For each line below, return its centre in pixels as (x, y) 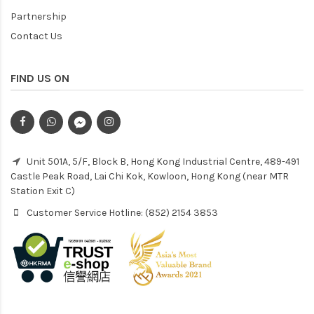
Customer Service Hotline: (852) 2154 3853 (121, 212)
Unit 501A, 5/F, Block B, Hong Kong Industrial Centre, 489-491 (162, 161)
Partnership (39, 16)
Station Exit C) (43, 191)
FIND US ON (40, 78)
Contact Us (36, 36)
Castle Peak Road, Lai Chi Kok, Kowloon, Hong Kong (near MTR (150, 176)
